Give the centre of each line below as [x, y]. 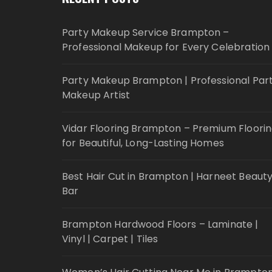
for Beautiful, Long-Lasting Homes [143, 143]
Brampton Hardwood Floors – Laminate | [160, 224]
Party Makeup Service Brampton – [146, 32]
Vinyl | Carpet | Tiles [110, 239]
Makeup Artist [96, 95]
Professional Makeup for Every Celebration [166, 47]
